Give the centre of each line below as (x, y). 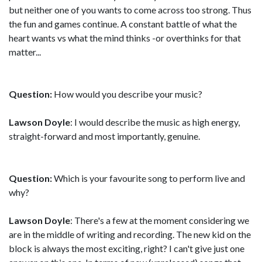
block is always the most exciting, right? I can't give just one (127, 248)
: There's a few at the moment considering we (160, 220)
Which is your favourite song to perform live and (149, 178)
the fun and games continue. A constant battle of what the (123, 23)
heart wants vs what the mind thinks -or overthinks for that (125, 37)
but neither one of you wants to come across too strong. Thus (130, 9)
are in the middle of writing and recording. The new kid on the (130, 234)
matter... (25, 51)
